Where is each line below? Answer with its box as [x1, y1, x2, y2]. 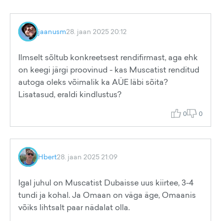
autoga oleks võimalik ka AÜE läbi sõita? [18, 76, 168, 87]
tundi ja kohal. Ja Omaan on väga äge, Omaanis [18, 189, 196, 200]
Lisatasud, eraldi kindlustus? [18, 89, 121, 100]
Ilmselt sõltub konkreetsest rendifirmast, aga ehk [18, 52, 198, 63]
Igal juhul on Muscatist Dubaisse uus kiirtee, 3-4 [18, 177, 194, 188]
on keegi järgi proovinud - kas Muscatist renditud [18, 64, 199, 75]
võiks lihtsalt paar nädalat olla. [18, 202, 130, 213]
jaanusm [38, 27, 66, 36]
